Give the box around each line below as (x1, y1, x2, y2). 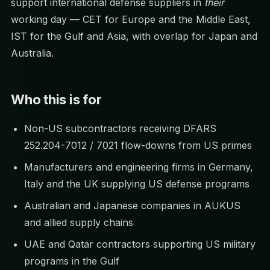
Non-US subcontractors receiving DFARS (24, 122, 216, 134)
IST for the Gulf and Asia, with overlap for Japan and (11, 30, 257, 42)
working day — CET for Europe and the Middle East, (11, 13, 251, 25)
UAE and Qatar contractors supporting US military (24, 238, 256, 250)
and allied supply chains (24, 216, 133, 228)
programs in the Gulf (24, 255, 119, 267)
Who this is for (11, 92, 102, 107)
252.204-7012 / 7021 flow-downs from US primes (24, 139, 252, 151)
